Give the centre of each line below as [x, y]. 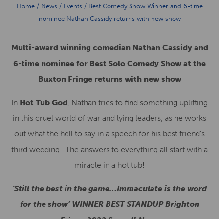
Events [73, 6]
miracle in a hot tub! [109, 165]
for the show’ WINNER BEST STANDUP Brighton [109, 204]
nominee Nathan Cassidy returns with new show [109, 18]
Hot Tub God [44, 102]
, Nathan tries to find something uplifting [138, 102]
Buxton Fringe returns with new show [109, 79]
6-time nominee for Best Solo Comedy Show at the [109, 63]
